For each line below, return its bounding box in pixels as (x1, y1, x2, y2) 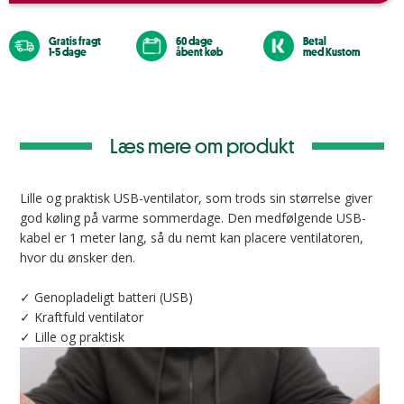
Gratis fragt (49, 32, 101, 50)
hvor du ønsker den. (20, 249, 135, 267)
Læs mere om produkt (110, 133, 294, 160)
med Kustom (303, 43, 361, 60)
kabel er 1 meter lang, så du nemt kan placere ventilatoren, (20, 229, 363, 247)
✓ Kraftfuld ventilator (20, 308, 143, 326)
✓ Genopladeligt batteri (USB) (20, 289, 193, 307)
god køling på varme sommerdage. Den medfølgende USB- (20, 209, 366, 227)
